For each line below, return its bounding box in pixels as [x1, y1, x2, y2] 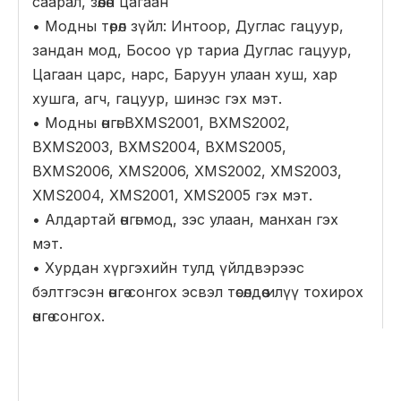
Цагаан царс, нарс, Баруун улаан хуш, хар [32, 65, 337, 83]
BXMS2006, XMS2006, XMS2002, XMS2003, [32, 162, 342, 180]
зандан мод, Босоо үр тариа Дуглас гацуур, [32, 41, 352, 59]
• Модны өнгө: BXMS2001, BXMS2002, [32, 114, 290, 132]
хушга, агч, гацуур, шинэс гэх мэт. [32, 90, 282, 107]
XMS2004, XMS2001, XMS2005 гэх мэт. [32, 186, 312, 204]
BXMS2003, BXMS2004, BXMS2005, [32, 138, 286, 156]
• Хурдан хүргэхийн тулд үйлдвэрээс [32, 259, 304, 277]
